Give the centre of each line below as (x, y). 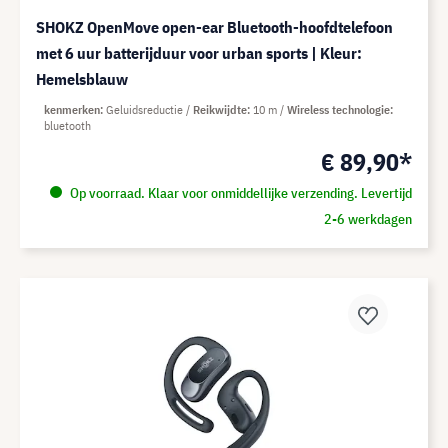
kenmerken (72, 109)
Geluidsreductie (146, 109)
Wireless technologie (338, 109)
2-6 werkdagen (367, 219)
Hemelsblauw (82, 79)
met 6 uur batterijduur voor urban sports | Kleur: (199, 53)
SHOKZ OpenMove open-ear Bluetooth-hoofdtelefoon (214, 27)
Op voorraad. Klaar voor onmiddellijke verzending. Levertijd (239, 193)
